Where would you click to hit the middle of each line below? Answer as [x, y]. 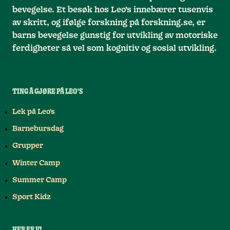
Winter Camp [36, 163]
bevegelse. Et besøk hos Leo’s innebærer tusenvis [113, 10]
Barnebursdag [38, 129]
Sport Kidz [32, 197]
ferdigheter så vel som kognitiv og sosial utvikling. [114, 49]
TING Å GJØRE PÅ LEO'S [47, 92]
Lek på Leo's [34, 112]
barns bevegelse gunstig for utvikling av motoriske [115, 36]
